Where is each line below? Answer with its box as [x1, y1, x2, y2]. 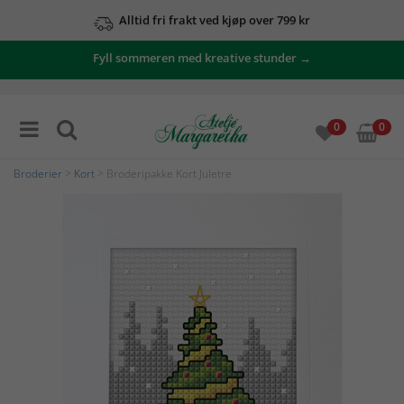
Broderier [14, 166, 62, 181]
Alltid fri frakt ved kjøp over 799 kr [119, 12, 310, 28]
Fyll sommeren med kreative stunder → [93, 50, 311, 66]
